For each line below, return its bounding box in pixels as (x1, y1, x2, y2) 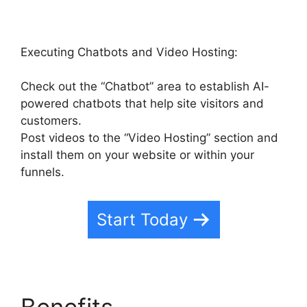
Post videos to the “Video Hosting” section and (21, 131, 278, 145)
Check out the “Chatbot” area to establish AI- (21, 79, 269, 93)
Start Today (96, 209, 188, 230)
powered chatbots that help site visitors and (21, 97, 264, 110)
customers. (21, 114, 82, 127)
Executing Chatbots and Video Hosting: (21, 45, 238, 59)
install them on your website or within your (21, 148, 254, 162)
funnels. (21, 165, 64, 179)
